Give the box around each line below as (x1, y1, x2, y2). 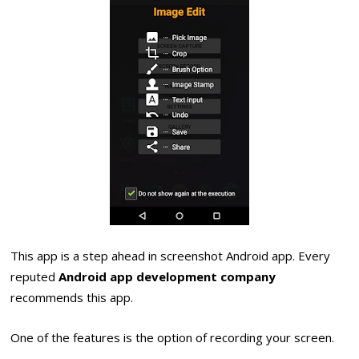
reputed (10, 268, 59, 284)
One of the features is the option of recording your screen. (10, 329, 335, 346)
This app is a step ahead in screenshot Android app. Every (10, 247, 331, 264)
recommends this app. (10, 288, 134, 305)
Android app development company (58, 268, 276, 284)
